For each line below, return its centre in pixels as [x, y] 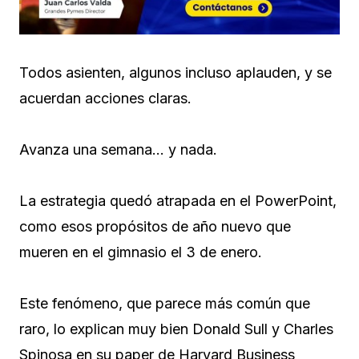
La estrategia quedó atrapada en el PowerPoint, [178, 200]
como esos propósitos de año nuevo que [155, 226]
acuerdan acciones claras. [105, 98]
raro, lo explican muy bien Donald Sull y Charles [176, 329]
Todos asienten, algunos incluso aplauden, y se [175, 72]
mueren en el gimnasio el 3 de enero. [141, 252]
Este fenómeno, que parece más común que [165, 303]
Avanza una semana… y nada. [118, 149]
